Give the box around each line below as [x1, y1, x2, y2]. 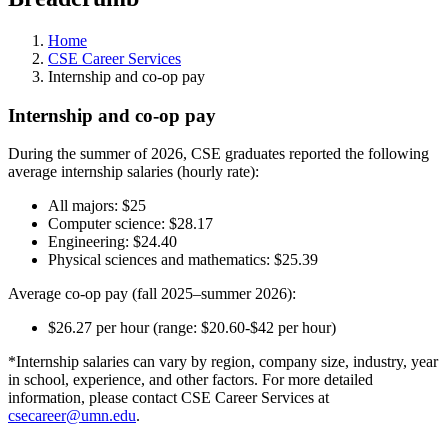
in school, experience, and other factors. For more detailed [8, 371, 373, 389]
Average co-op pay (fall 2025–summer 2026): [8, 285, 296, 303]
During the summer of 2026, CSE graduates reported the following [8, 145, 429, 163]
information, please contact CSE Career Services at [8, 389, 329, 407]
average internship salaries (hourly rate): [8, 163, 259, 181]
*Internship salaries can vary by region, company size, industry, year [8, 353, 438, 371]
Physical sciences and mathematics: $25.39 [48, 251, 318, 269]
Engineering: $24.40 [48, 233, 177, 251]
